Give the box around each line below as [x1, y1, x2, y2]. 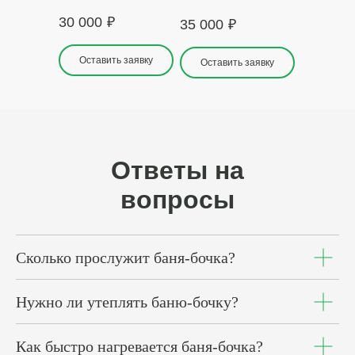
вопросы [120, 185, 235, 214]
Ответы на [111, 156, 244, 185]
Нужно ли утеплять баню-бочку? [16, 293, 239, 311]
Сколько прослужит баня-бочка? [16, 249, 235, 266]
